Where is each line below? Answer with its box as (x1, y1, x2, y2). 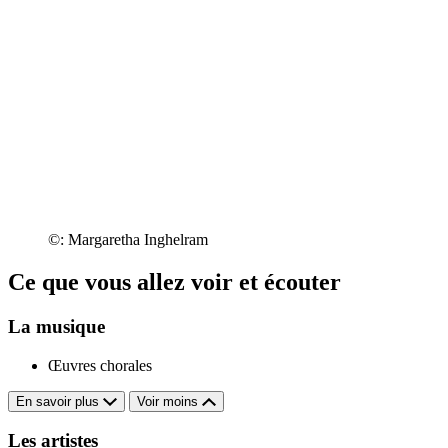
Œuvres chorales (48, 356, 152, 374)
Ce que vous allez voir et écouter (8, 269, 341, 296)
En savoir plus (16, 393, 103, 409)
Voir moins (137, 393, 202, 409)
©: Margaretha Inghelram (48, 231, 208, 249)
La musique (8, 316, 105, 338)
